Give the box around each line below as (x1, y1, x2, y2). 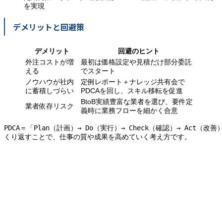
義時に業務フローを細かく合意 (81, 107, 178, 115)
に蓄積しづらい (25, 87, 74, 95)
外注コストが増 (25, 58, 74, 66)
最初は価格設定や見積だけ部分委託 (81, 58, 192, 66)
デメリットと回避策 (13, 21, 84, 33)
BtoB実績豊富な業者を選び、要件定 (81, 98, 193, 106)
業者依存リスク (25, 102, 74, 111)
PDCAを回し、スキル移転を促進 (81, 87, 183, 95)
